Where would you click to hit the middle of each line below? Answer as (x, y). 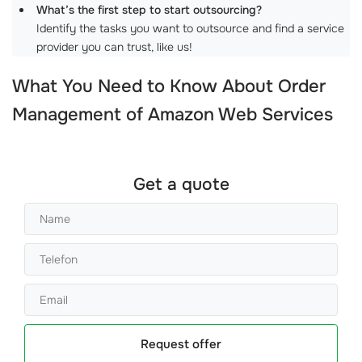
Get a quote (181, 184)
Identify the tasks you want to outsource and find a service (190, 28)
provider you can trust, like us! (114, 46)
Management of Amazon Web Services (173, 114)
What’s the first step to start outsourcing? (149, 9)
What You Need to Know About (145, 86)
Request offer (181, 344)
